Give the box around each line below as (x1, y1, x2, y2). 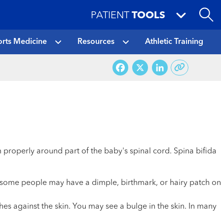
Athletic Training (145, 38, 203, 46)
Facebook (128, 59, 199, 75)
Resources (77, 38, 114, 46)
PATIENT (91, 11, 129, 21)
